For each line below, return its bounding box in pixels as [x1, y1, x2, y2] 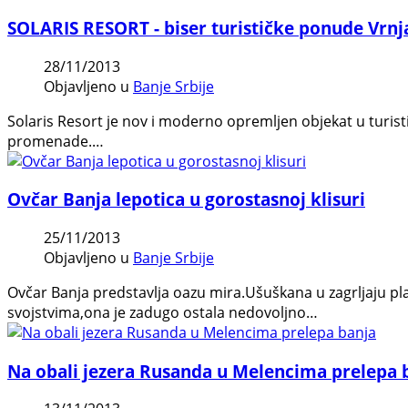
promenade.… [7, 130, 104, 151]
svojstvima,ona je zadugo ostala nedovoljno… [7, 302, 318, 322]
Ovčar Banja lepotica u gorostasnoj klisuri [7, 188, 365, 211]
